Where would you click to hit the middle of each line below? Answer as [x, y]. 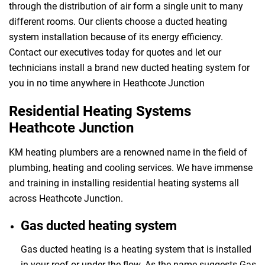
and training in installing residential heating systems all [124, 183]
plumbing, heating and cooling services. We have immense [131, 167]
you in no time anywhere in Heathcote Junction [107, 83]
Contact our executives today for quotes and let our [115, 52]
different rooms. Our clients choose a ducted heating [118, 21]
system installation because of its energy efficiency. [116, 37]
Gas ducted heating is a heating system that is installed [136, 249]
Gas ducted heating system [99, 225]
